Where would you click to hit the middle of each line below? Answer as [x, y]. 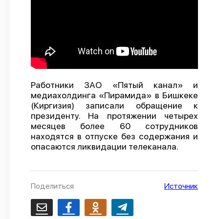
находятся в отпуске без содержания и [114, 136]
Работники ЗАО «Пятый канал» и [114, 85]
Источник [181, 186]
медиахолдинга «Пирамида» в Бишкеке [114, 95]
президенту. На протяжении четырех [114, 116]
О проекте [109, 13]
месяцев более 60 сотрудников [114, 126]
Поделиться [52, 186]
